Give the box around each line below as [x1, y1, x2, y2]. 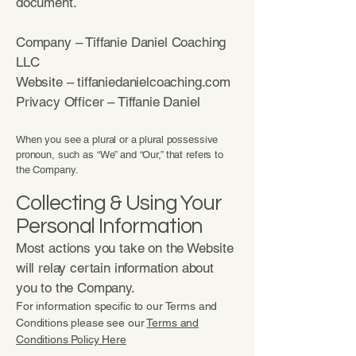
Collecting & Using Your [16, 192, 222, 215]
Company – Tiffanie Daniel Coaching [16, 34, 226, 50]
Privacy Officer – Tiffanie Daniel [16, 94, 200, 110]
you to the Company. [16, 280, 135, 296]
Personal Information [16, 215, 203, 238]
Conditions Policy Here [16, 333, 126, 346]
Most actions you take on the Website [16, 240, 234, 256]
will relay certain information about [16, 260, 214, 276]
